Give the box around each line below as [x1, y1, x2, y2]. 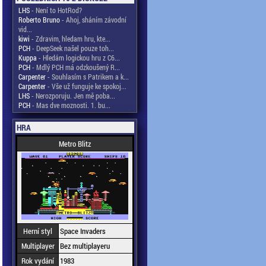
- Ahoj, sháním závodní [60, 15, 126, 24]
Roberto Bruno [18, 15, 60, 24]
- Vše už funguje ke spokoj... [46, 81, 126, 91]
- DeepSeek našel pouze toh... [30, 43, 114, 53]
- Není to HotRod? [30, 5, 82, 15]
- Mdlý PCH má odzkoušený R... [30, 62, 120, 72]
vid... [18, 24, 32, 34]
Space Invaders [60, 226, 106, 236]
